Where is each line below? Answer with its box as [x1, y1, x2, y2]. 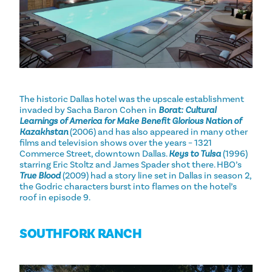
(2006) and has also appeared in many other [68, 126, 248, 137]
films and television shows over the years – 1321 [19, 137, 212, 148]
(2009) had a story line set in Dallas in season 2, [61, 169, 251, 181]
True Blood [19, 169, 61, 181]
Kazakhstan [19, 126, 68, 137]
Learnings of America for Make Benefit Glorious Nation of [19, 115, 242, 126]
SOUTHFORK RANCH [19, 225, 142, 242]
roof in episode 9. [19, 191, 90, 203]
